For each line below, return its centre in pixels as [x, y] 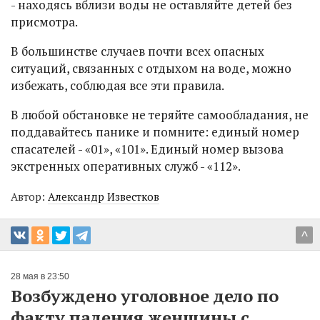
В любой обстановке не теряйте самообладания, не [160, 115]
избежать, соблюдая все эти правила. [119, 86]
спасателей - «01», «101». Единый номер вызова [147, 149]
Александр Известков [104, 197]
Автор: [29, 197]
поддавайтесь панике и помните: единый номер [155, 132]
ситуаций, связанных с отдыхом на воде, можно [151, 69]
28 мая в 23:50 [40, 277]
